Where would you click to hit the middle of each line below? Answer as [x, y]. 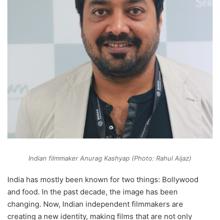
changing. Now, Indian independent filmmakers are [95, 204]
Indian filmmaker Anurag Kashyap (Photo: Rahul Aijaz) [110, 158]
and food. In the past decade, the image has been [93, 192]
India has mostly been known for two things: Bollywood [103, 179]
